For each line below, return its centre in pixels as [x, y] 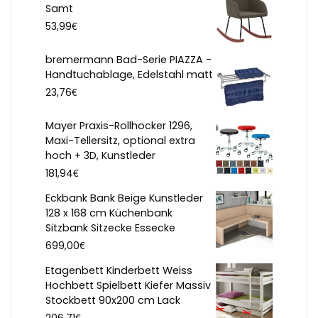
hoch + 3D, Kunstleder [100, 156]
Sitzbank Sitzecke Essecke [110, 228]
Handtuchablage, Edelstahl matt [129, 75]
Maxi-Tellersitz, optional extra [120, 141]
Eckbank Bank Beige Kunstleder [124, 198]
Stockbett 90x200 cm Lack [113, 301]
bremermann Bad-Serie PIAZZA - [128, 60]
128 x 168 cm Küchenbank [109, 213]
